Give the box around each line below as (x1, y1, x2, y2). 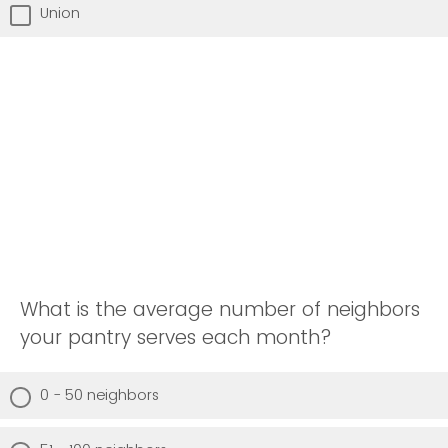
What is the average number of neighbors (20, 295, 420, 323)
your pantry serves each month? (20, 323, 332, 351)
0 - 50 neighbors (40, 384, 159, 405)
